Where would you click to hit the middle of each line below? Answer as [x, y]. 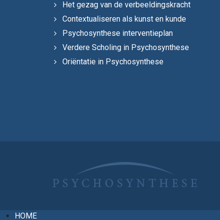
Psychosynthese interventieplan [118, 33]
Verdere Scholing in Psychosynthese [126, 47]
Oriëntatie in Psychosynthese [113, 62]
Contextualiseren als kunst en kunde [124, 19]
